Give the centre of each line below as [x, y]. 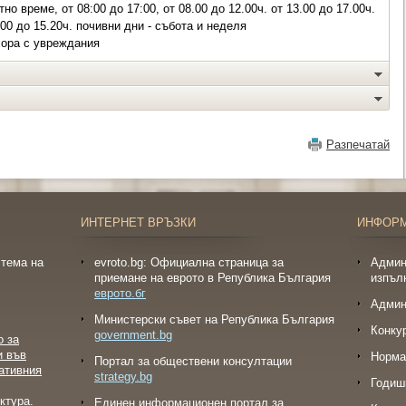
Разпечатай [358, 145]
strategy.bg [123, 377]
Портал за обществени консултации [193, 361]
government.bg [133, 335]
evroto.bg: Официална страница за [189, 262]
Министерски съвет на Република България [214, 319]
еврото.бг [120, 293]
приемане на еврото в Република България [213, 278]
